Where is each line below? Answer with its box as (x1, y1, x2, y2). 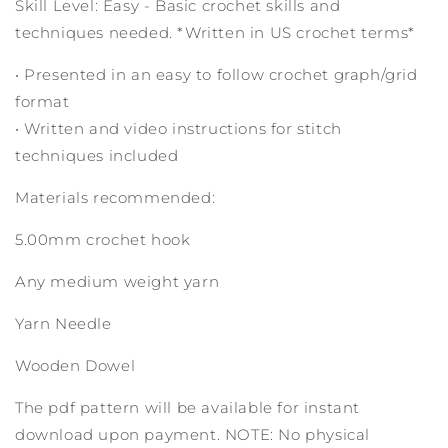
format (15, 92, 70, 112)
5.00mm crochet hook (15, 230, 191, 250)
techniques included (15, 146, 179, 166)
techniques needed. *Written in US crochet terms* (15, 23, 415, 43)
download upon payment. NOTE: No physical (15, 425, 371, 445)
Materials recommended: (15, 188, 216, 208)
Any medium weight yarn (15, 272, 220, 292)
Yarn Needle (15, 314, 112, 334)
